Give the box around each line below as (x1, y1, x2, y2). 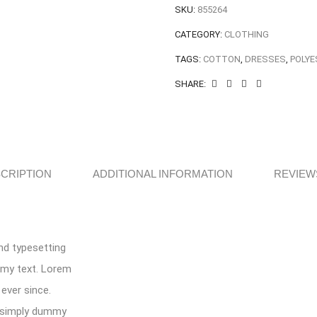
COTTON (202, 54, 241, 64)
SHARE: (174, 79, 206, 89)
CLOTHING (224, 29, 269, 40)
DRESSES (244, 54, 286, 64)
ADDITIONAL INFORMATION (93, 168, 233, 180)
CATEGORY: (174, 29, 224, 40)
